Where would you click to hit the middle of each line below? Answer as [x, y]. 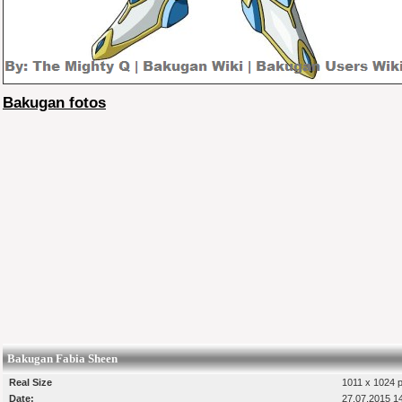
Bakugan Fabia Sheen [62, 358]
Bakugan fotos [54, 103]
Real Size [31, 382]
